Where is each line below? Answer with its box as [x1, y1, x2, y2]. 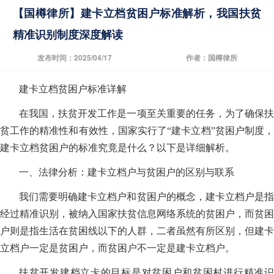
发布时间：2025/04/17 [37, 52, 112, 63]
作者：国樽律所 [185, 52, 237, 63]
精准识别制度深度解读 [12, 26, 123, 43]
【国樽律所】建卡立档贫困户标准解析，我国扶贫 [12, 5, 262, 21]
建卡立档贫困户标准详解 [19, 84, 127, 95]
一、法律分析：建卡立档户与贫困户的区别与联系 [19, 167, 235, 178]
